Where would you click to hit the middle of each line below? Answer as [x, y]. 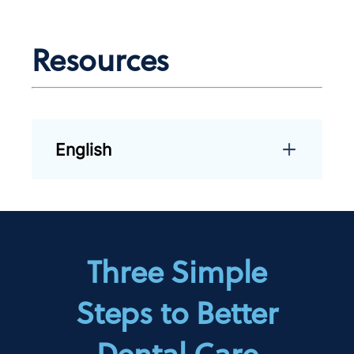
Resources [101, 59]
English [84, 149]
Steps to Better [177, 312]
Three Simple [177, 271]
